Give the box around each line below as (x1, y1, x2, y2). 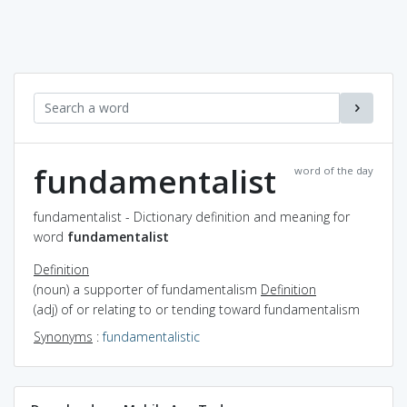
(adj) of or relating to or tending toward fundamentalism (34, 300, 360, 318)
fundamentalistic (103, 327, 200, 345)
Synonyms (34, 327, 93, 345)
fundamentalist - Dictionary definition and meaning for (34, 207, 350, 225)
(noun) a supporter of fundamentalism (34, 280, 261, 298)
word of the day (294, 163, 373, 177)
